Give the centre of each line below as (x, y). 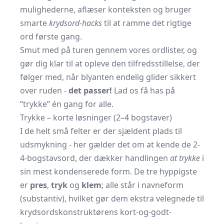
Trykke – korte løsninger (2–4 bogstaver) (96, 117)
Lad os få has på (143, 90)
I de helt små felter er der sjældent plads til (101, 131)
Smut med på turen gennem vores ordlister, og (108, 50)
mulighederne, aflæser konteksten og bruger (106, 9)
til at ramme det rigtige (147, 23)
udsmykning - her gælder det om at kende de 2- (110, 144)
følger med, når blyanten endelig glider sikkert (108, 77)
